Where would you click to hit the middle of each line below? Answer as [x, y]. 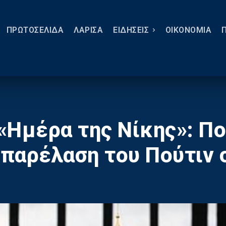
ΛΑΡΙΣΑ [88, 30]
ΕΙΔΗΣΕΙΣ [131, 30]
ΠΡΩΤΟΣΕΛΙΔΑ [35, 30]
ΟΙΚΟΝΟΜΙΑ [188, 30]
